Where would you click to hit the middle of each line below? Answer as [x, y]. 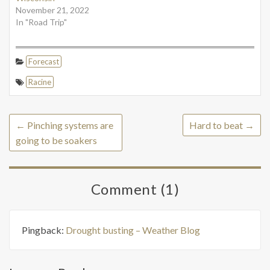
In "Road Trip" [41, 22]
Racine [40, 82]
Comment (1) [135, 189]
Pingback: [44, 230]
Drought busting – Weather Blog [133, 230]
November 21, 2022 [52, 10]
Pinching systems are [69, 125]
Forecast [44, 61]
